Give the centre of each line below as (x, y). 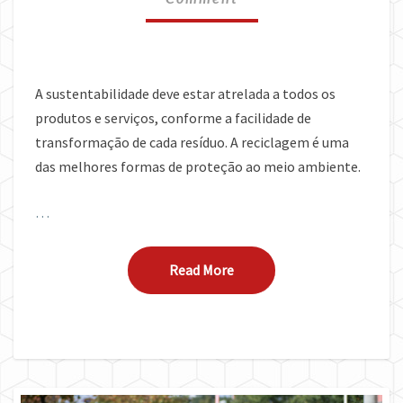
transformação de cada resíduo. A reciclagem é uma (192, 142)
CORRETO (238, 33)
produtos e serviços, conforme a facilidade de (173, 117)
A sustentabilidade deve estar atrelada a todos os (185, 93)
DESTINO (236, 13)
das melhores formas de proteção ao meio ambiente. (198, 166)
